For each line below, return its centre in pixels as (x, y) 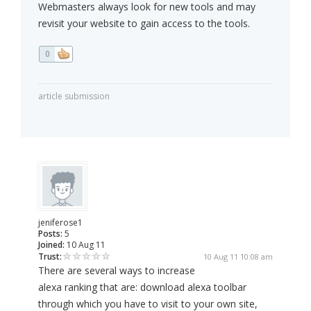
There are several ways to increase (117, 271)
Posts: (50, 234)
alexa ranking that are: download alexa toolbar (142, 287)
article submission (74, 96)
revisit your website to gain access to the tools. (144, 24)
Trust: (50, 257)
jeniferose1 (60, 223)
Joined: (51, 245)
